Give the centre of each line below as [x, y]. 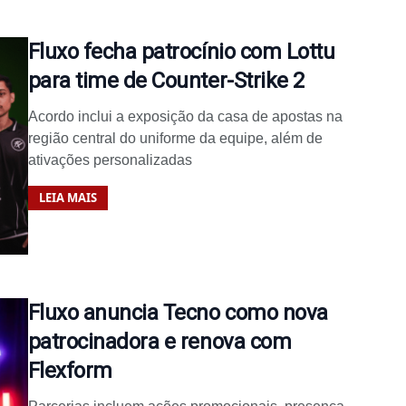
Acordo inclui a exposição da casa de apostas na [185, 116]
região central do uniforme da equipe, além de [175, 138]
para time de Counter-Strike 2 [166, 80]
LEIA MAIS [68, 197]
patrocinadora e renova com [159, 341]
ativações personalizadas [110, 159]
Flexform [70, 370]
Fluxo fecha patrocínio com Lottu [181, 51]
